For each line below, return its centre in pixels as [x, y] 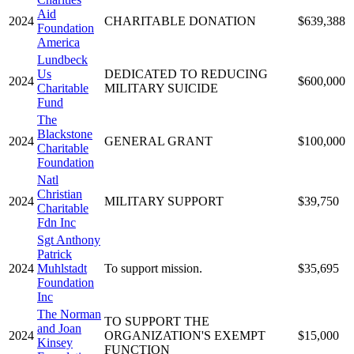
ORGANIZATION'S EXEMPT [185, 335]
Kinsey [55, 342]
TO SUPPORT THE [157, 321]
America [58, 42]
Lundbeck [62, 59]
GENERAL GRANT [158, 141]
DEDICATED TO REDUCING [186, 73]
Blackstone [65, 134]
